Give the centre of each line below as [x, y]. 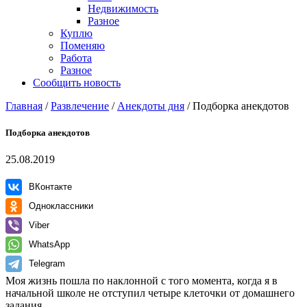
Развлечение [80, 106]
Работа [76, 58]
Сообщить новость [77, 83]
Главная [24, 106]
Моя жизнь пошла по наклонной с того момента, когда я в [142, 281]
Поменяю [83, 46]
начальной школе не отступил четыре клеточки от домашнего [150, 293]
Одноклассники [61, 206]
